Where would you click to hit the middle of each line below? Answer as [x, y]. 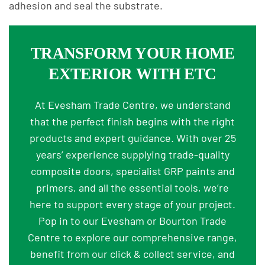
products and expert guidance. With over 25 [132, 138]
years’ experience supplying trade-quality [132, 154]
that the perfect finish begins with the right [132, 121]
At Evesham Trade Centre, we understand [132, 105]
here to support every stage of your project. [132, 204]
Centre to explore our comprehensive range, [132, 237]
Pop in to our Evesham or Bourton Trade [132, 221]
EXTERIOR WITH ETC [132, 74]
